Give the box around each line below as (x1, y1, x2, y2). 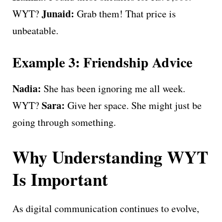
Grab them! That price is (74, 6, 176, 20)
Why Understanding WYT (12, 144, 208, 169)
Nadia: (12, 81, 41, 96)
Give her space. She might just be (65, 98, 202, 112)
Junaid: (42, 6, 74, 21)
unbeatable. (12, 23, 58, 37)
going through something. (12, 115, 116, 129)
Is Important (12, 166, 108, 192)
